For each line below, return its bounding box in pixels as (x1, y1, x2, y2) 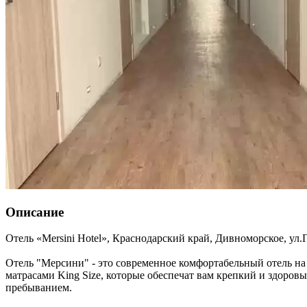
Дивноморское (215, 232, 284, 245)
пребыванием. (5, 282, 72, 294)
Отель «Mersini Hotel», (5, 232, 110, 245)
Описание (5, 204, 64, 219)
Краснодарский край (112, 232, 210, 245)
